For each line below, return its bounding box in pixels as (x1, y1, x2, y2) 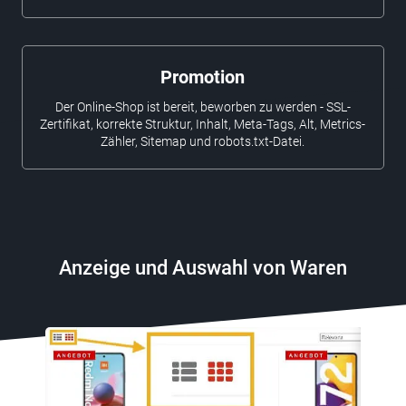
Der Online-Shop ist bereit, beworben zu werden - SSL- (54, 100, 351, 115)
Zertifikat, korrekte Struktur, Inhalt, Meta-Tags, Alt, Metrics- (40, 117, 366, 132)
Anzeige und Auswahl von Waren (59, 256, 347, 280)
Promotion (160, 66, 246, 89)
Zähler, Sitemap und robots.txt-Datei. (101, 134, 305, 150)
